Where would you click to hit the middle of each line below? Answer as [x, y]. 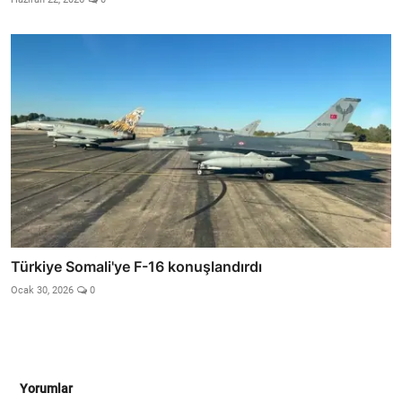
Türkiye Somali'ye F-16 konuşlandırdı [136, 266]
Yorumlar [46, 388]
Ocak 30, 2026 [42, 290]
